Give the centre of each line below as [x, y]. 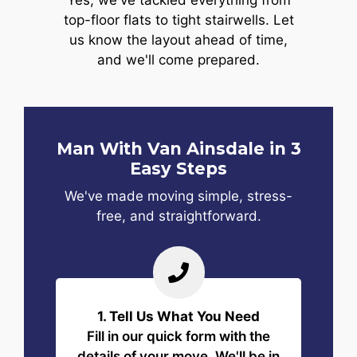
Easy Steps [178, 168]
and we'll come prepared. [178, 60]
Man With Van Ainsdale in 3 [178, 148]
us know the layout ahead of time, [178, 40]
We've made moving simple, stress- [178, 196]
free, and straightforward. [178, 216]
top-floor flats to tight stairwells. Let [178, 20]
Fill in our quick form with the [178, 336]
